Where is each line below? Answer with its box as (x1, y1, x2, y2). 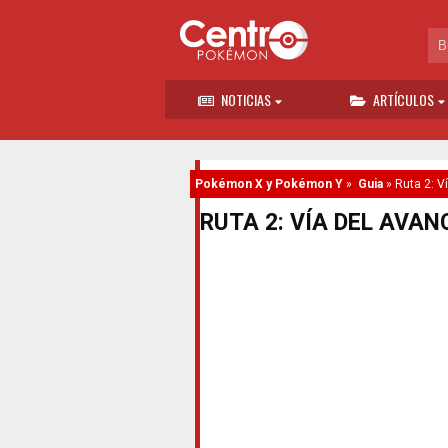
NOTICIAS (217, 89, 274, 110)
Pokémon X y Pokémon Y (194, 177, 343, 191)
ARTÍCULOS (369, 89, 437, 110)
